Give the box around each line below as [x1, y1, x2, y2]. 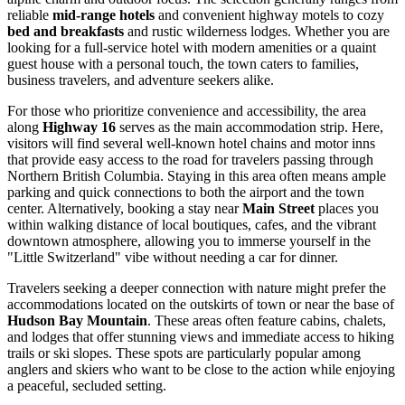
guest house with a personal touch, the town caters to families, [7, 56, 359, 72]
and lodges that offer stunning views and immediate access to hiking [7, 329, 394, 345]
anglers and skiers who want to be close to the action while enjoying [7, 362, 395, 378]
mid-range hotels [52, 7, 155, 24]
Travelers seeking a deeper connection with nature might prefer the [7, 280, 386, 297]
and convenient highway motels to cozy [155, 7, 384, 24]
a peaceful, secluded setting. [7, 378, 166, 394]
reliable [7, 7, 52, 24]
